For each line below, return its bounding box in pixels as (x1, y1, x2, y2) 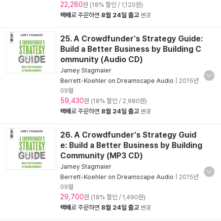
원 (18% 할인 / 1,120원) (83, 1, 143, 8)
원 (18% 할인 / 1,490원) (84, 193, 146, 201)
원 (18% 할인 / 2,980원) (84, 97, 147, 105)
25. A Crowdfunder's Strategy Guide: (60, 34, 203, 43)
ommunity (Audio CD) (60, 55, 143, 64)
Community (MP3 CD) (60, 151, 143, 160)
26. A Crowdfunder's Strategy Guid (60, 130, 196, 140)
